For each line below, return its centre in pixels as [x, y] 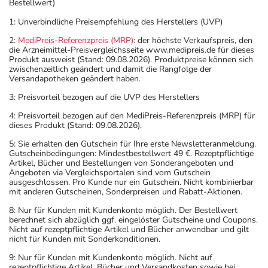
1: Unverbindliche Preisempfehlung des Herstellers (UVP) [116, 22]
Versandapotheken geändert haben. [75, 78]
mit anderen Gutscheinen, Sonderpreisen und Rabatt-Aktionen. [126, 191]
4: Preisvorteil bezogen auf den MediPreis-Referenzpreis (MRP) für [132, 115]
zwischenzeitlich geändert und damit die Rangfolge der [110, 69]
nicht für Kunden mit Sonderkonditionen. [85, 239]
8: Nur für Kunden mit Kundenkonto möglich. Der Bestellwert [123, 210]
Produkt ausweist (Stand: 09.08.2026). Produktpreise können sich [131, 59]
